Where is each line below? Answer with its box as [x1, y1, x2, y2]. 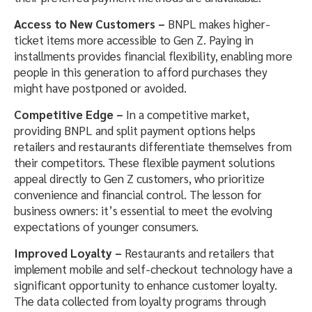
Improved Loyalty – [14, 245, 125, 261]
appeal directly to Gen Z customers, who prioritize [14, 171, 265, 187]
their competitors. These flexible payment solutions [14, 155, 275, 171]
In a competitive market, [126, 107, 249, 123]
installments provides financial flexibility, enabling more [14, 48, 292, 64]
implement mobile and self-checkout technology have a [14, 261, 292, 277]
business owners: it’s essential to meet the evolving [14, 203, 272, 219]
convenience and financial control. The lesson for [14, 187, 262, 203]
